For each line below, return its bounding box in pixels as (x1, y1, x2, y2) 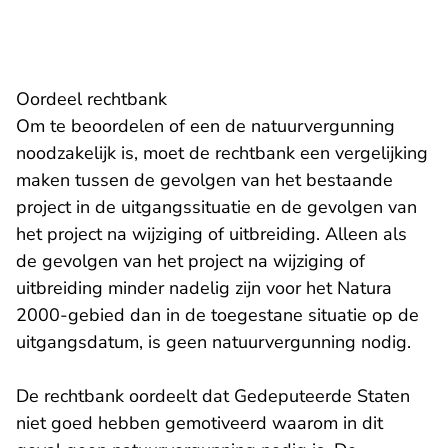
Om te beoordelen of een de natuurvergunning (16, 114, 395, 139)
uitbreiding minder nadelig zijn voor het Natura (16, 276, 392, 301)
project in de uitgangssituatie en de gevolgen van (16, 195, 417, 220)
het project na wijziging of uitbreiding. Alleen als (16, 222, 407, 247)
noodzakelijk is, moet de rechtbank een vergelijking (16, 141, 428, 166)
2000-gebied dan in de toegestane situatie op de (16, 303, 419, 328)
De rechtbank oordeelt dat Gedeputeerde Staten (16, 384, 410, 409)
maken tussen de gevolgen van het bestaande (16, 168, 393, 193)
